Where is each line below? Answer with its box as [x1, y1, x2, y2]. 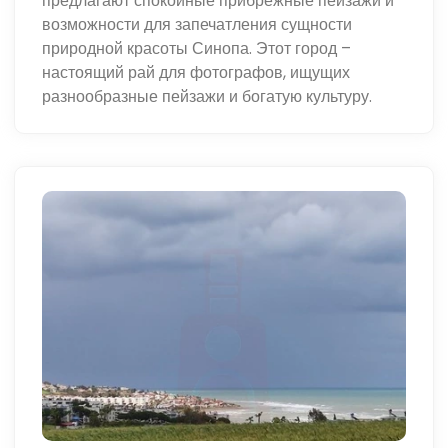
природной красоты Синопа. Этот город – [42, 36, 352, 60]
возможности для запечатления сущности [42, 12, 353, 36]
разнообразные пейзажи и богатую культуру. [42, 84, 373, 108]
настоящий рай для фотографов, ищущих [42, 60, 351, 84]
